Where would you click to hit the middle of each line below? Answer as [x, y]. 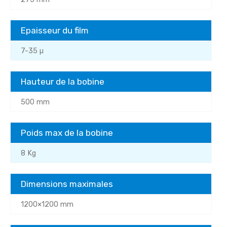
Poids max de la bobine [67, 133]
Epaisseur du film [55, 30]
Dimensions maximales [67, 184]
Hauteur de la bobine [63, 81]
